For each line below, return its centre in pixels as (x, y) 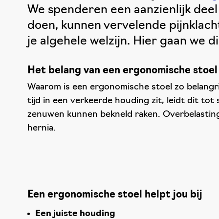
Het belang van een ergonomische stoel (122, 71)
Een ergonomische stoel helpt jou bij (115, 195)
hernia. (42, 128)
